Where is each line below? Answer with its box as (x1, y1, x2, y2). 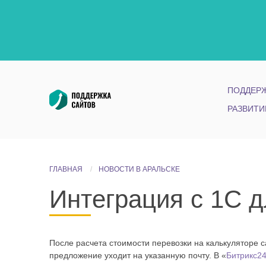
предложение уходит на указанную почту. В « (49, 250, 226, 260)
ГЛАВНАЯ (49, 164, 83, 173)
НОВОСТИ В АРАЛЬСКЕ (98, 164, 180, 173)
